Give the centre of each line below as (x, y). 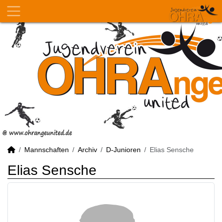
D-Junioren (123, 150)
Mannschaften (47, 150)
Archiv (87, 150)
